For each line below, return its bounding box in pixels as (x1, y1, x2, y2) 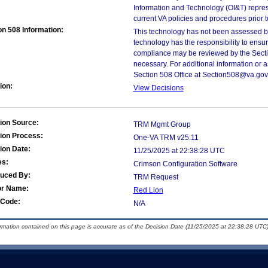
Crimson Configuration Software (133, 160, 237, 168)
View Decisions (133, 84, 184, 92)
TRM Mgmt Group (133, 120, 191, 129)
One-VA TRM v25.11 (133, 133, 199, 142)
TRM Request (133, 173, 178, 181)
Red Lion (133, 186, 163, 194)
